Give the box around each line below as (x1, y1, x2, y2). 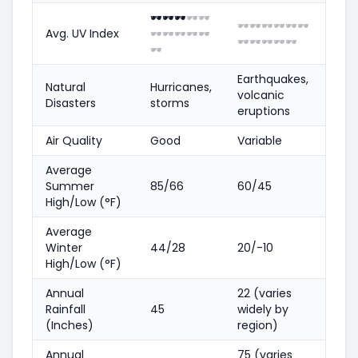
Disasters (46, 94, 96, 111)
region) (237, 316, 278, 333)
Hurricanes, (150, 78, 212, 95)
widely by (237, 300, 288, 317)
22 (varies (237, 284, 292, 301)
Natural (46, 78, 86, 95)
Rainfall (46, 300, 86, 317)
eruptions (237, 102, 290, 119)
